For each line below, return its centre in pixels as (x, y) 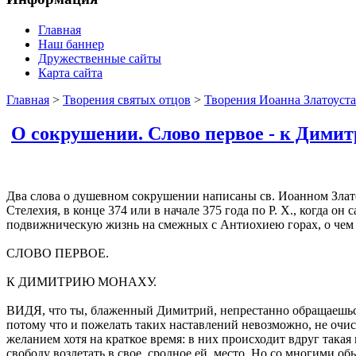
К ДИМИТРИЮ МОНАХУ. (81, 281)
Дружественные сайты (100, 58)
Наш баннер (71, 44)
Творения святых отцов (127, 99)
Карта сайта (70, 72)
